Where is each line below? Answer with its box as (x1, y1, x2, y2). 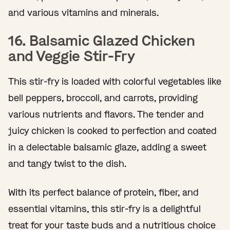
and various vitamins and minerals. (8, 6, 162, 19)
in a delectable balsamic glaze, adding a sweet (8, 141, 206, 154)
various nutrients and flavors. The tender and (8, 108, 204, 121)
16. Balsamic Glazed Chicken (8, 31, 195, 50)
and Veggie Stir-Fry (8, 46, 135, 66)
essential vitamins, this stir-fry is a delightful (8, 202, 201, 215)
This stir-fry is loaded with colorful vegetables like (8, 75, 221, 88)
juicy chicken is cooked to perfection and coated (8, 124, 217, 137)
